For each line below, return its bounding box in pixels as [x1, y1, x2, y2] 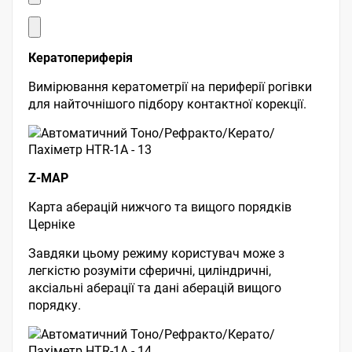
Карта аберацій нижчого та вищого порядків [28, 200, 291, 214]
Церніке [28, 217, 75, 232]
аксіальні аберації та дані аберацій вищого [28, 280, 281, 295]
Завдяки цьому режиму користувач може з [28, 246, 284, 261]
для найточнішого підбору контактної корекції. [28, 97, 306, 112]
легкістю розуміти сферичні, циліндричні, [28, 263, 271, 278]
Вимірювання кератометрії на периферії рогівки [28, 79, 312, 94]
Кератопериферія [28, 50, 133, 65]
